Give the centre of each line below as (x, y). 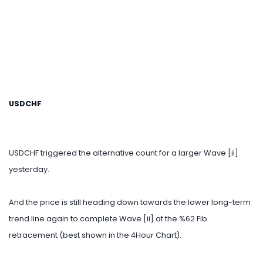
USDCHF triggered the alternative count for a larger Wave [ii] (124, 153)
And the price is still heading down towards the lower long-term (130, 202)
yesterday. (29, 169)
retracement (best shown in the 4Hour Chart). (95, 235)
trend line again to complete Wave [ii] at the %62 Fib (108, 218)
